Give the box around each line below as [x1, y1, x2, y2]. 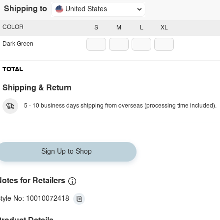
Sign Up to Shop [41, 148, 92, 155]
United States [65, 6, 107, 13]
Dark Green [2, 41, 33, 47]
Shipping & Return [2, 84, 72, 92]
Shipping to [4, 5, 47, 13]
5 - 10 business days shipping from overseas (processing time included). [24, 103, 217, 109]
